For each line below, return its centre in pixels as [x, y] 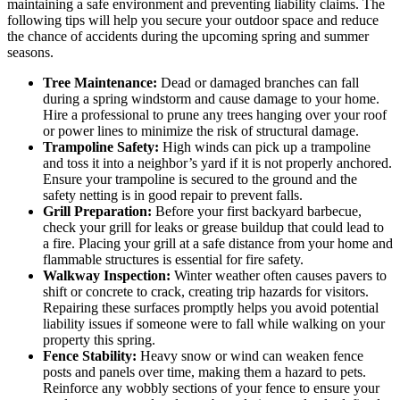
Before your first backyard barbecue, [257, 211]
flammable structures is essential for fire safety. [173, 259]
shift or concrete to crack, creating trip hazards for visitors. [206, 291]
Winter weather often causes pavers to [279, 275]
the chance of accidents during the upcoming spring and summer [188, 36]
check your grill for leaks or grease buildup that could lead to [213, 227]
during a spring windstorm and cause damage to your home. [211, 98]
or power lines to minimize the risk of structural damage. [201, 130]
